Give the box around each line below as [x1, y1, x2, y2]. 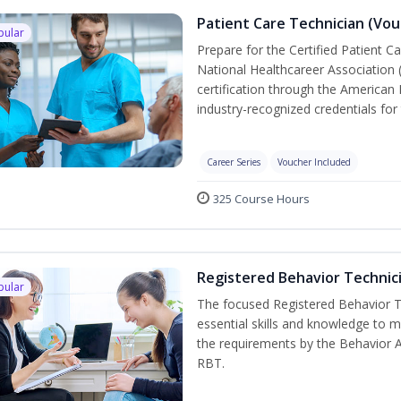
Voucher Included [277, 155, 351, 168]
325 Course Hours [212, 190, 310, 207]
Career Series [206, 155, 260, 168]
